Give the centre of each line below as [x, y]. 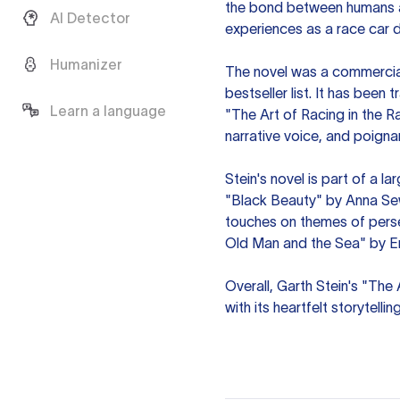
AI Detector [90, 18]
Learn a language [108, 111]
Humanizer [86, 64]
